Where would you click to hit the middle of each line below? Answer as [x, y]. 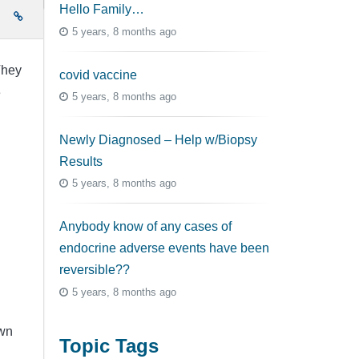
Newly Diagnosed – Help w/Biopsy [158, 140]
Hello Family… [102, 10]
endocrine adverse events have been [164, 248]
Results [81, 162]
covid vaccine [98, 75]
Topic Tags [109, 345]
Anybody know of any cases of [145, 227]
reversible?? [95, 270]
